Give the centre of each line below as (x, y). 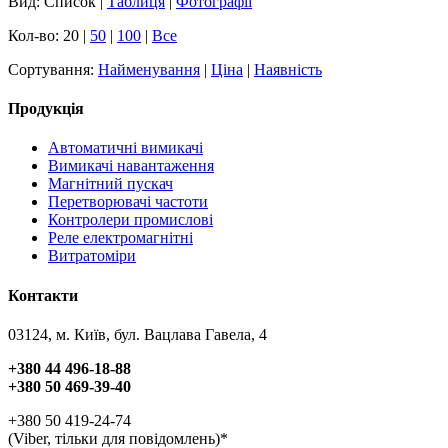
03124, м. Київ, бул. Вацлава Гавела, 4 (137, 334)
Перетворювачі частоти (128, 202)
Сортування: (53, 69)
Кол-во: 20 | (49, 35)
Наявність (288, 69)
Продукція (46, 109)
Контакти (43, 295)
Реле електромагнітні (120, 238)
